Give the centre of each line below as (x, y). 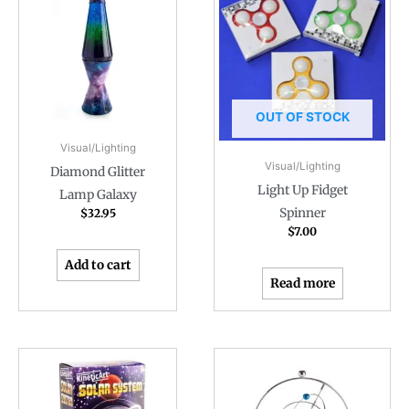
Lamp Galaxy (98, 195)
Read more (302, 284)
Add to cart (98, 266)
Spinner (302, 214)
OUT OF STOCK (302, 117)
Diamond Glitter (98, 173)
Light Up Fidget (302, 191)
